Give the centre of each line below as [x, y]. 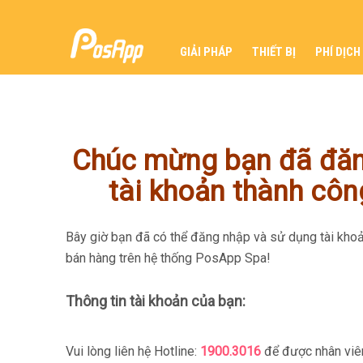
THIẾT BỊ [274, 52]
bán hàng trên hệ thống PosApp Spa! [168, 258]
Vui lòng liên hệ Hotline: [132, 351]
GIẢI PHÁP [206, 52]
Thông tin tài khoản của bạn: [155, 301]
